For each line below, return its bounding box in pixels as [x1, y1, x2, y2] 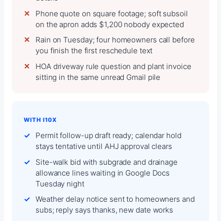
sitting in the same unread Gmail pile [36, 72, 161, 82]
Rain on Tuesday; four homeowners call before [36, 35, 195, 45]
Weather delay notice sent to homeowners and [36, 194, 195, 204]
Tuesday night [36, 179, 84, 188]
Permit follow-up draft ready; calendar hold [36, 131, 182, 141]
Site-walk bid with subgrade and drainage [36, 157, 178, 167]
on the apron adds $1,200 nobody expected [36, 19, 184, 29]
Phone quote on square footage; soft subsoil [36, 8, 188, 18]
